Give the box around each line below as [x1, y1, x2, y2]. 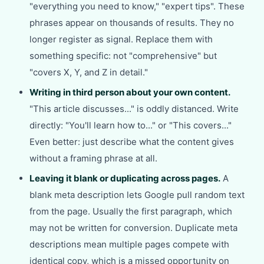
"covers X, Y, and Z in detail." [29, 67, 148, 78]
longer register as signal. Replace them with [29, 34, 213, 45]
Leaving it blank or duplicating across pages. [29, 173, 220, 184]
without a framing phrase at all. [29, 153, 157, 164]
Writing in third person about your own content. [29, 87, 230, 98]
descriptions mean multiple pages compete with [29, 239, 229, 250]
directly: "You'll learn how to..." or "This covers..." [29, 120, 232, 131]
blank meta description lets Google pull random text [29, 189, 245, 200]
